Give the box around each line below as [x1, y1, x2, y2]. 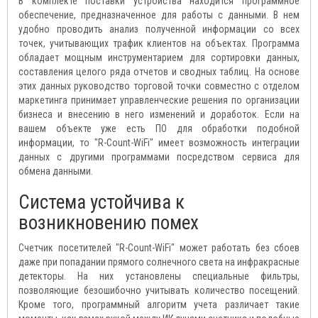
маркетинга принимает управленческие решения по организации [18, 94, 300, 106]
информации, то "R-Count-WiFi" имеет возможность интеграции [18, 137, 300, 148]
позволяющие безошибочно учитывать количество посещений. [18, 285, 300, 296]
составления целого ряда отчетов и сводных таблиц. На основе [18, 66, 300, 77]
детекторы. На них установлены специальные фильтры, [18, 270, 300, 282]
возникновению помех [18, 212, 199, 234]
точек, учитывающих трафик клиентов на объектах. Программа [18, 38, 300, 49]
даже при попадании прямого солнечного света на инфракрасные [18, 256, 300, 268]
